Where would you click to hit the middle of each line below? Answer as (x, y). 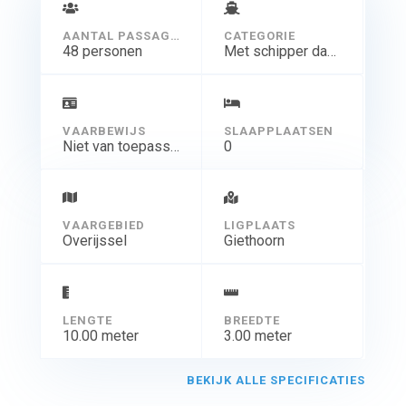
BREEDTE (251, 321)
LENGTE (87, 321)
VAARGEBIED (103, 226)
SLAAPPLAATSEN (278, 131)
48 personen (102, 52)
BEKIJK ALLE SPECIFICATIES (276, 381)
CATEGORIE (259, 36)
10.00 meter (100, 336)
